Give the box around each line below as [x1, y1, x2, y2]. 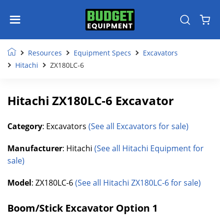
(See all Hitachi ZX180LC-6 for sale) [75, 177, 201, 188]
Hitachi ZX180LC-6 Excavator [7, 92, 174, 109]
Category [7, 121, 42, 132]
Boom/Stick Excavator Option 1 [7, 201, 158, 215]
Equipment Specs [74, 48, 131, 57]
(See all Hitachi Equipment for [94, 143, 204, 154]
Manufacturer [7, 143, 62, 154]
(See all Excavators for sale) [88, 121, 189, 132]
